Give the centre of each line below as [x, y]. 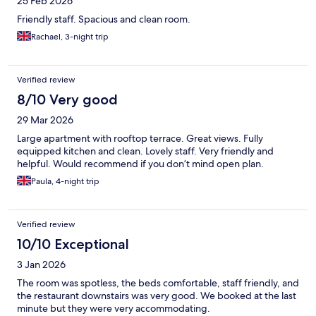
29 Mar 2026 [45, 120]
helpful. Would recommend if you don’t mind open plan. [140, 164]
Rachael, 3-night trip [70, 37]
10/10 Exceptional [73, 244]
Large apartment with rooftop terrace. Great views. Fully [140, 139]
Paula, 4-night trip [65, 182]
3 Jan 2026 [41, 265]
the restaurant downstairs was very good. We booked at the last [157, 296]
